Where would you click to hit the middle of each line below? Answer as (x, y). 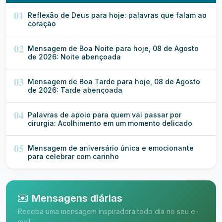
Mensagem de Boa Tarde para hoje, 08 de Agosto (114, 82)
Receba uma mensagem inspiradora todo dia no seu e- (108, 211)
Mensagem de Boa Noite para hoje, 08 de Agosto (113, 48)
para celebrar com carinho (73, 156)
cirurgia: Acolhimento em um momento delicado (110, 123)
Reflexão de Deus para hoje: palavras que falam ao (117, 15)
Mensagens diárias (77, 198)
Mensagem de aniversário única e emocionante (111, 148)
